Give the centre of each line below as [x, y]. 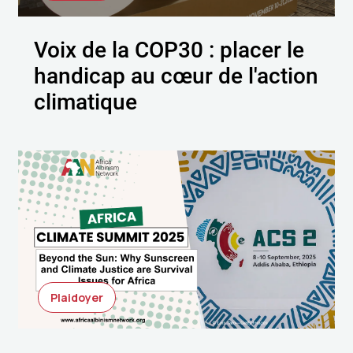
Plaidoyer [77, 297]
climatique [86, 100]
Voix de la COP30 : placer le [169, 48]
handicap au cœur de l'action [176, 74]
